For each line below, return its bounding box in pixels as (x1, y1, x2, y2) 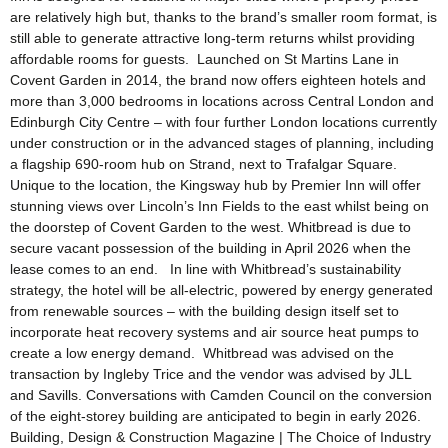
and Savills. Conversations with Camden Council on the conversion (10, 386, 432, 403)
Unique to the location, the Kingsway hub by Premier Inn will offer (10, 176, 421, 193)
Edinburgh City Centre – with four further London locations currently (10, 113, 437, 130)
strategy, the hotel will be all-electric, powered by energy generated (10, 281, 433, 298)
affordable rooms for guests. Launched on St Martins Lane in (10, 50, 399, 67)
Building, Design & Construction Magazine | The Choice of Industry (10, 428, 431, 445)
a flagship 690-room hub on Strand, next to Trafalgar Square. (10, 155, 405, 172)
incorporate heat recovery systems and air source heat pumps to (10, 323, 419, 340)
